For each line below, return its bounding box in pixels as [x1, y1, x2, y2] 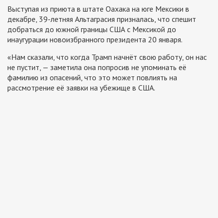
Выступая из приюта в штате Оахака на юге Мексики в [7, 4, 189, 14]
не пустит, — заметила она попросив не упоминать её [7, 62, 186, 73]
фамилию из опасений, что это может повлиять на [7, 73, 177, 83]
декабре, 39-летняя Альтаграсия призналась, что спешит [7, 14, 196, 24]
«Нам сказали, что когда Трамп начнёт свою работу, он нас [7, 52, 207, 62]
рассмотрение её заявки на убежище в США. [7, 83, 155, 93]
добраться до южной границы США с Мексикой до [7, 24, 176, 35]
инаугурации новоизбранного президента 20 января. [7, 35, 182, 45]
